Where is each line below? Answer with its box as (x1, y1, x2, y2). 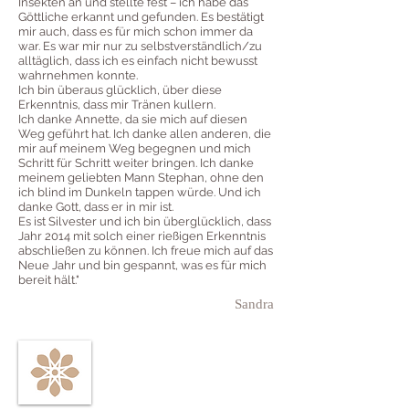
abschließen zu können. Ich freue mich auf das (18, 243, 273, 257)
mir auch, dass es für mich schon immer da (18, 24, 253, 38)
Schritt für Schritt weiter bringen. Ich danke (18, 155, 254, 170)
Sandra (235, 296, 274, 311)
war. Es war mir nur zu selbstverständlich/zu (18, 38, 262, 53)
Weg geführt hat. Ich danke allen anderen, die (18, 126, 271, 141)
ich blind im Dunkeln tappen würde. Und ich (18, 184, 261, 199)
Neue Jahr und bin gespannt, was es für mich (18, 257, 267, 272)
